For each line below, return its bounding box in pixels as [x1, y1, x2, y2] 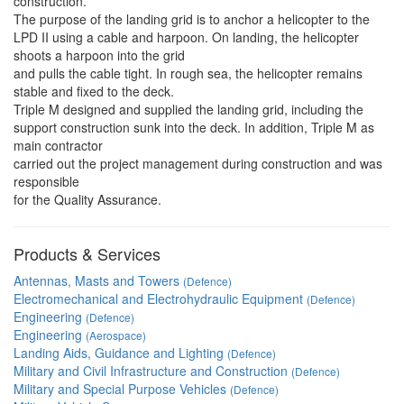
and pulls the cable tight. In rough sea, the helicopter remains [14, 64, 363, 82]
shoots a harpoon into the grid [14, 46, 185, 64]
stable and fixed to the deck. [14, 82, 174, 100]
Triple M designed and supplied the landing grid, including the [14, 100, 363, 118]
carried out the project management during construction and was [14, 154, 382, 172]
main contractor [14, 136, 103, 154]
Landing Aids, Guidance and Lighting [14, 344, 227, 362]
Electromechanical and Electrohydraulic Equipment [14, 289, 307, 308]
